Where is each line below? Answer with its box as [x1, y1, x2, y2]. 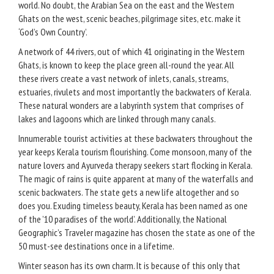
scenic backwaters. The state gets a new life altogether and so [18, 186, 239, 199]
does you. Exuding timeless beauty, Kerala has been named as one [18, 199, 248, 212]
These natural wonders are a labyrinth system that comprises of [18, 99, 244, 112]
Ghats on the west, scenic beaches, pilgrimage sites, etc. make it [18, 12, 241, 25]
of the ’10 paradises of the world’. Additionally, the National [18, 213, 227, 226]
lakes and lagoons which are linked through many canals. [18, 113, 216, 125]
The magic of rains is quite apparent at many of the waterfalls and [18, 172, 253, 185]
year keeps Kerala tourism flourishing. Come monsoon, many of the [18, 146, 252, 158]
